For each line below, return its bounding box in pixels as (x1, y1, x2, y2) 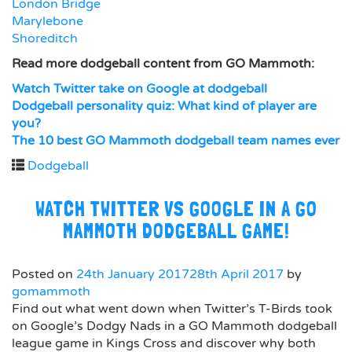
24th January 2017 (76, 266, 189, 282)
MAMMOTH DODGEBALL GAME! (62, 218, 290, 243)
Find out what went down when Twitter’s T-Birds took (12, 301, 332, 317)
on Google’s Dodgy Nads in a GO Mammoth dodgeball (12, 318, 337, 334)
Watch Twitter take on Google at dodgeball (12, 81, 267, 97)
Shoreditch (12, 31, 78, 46)
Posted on (12, 266, 76, 282)
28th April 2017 (189, 266, 284, 282)
